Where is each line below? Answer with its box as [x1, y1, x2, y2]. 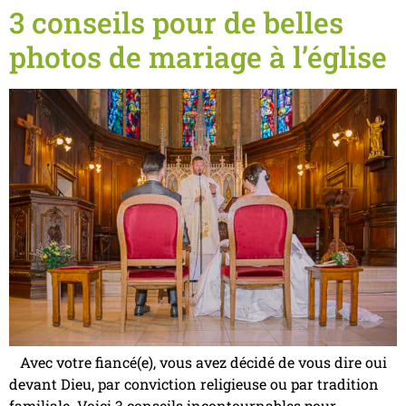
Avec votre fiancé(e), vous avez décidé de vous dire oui [9, 353, 387, 372]
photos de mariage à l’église [9, 36, 387, 76]
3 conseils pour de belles [9, 2, 343, 42]
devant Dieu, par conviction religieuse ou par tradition [9, 374, 379, 394]
